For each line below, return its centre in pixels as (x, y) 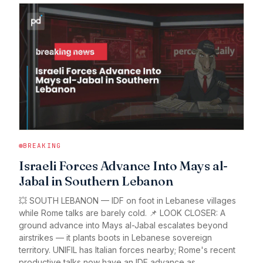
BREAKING (42, 146)
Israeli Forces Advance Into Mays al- (124, 166)
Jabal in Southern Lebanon (96, 181)
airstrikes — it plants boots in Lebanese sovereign (115, 238)
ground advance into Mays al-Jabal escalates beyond (123, 225)
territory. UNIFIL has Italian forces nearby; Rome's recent (127, 250)
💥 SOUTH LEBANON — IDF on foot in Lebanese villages (127, 201)
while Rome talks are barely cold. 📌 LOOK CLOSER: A (122, 213)
